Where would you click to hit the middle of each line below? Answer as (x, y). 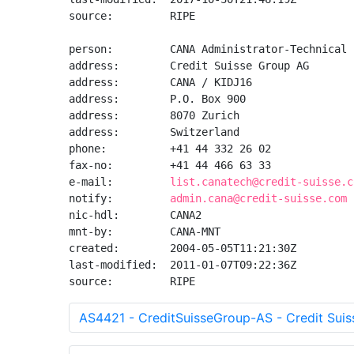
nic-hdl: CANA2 (135, 215)
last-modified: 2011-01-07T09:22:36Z (183, 265)
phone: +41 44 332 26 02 (170, 149)
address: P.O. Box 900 (157, 99)
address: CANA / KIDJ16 (160, 82)
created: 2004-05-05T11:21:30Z (183, 248)
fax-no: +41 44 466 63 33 (170, 165)
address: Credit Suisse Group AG (189, 66)
